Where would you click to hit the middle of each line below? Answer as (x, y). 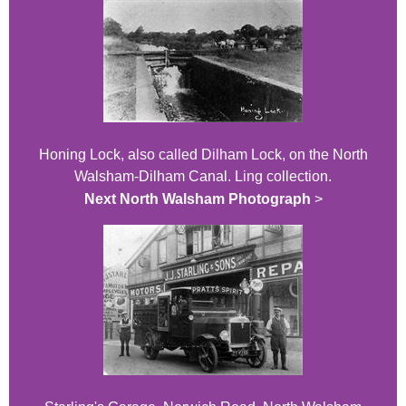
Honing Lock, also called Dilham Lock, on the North (203, 154)
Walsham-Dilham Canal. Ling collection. (203, 176)
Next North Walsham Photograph (197, 198)
